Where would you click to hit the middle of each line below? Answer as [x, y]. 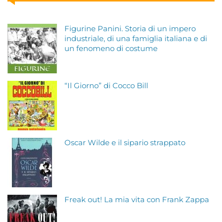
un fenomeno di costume [111, 49]
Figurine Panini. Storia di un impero [130, 29]
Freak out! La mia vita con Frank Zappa [137, 200]
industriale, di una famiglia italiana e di [136, 39]
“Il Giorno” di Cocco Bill [106, 86]
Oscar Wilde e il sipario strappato [125, 143]
